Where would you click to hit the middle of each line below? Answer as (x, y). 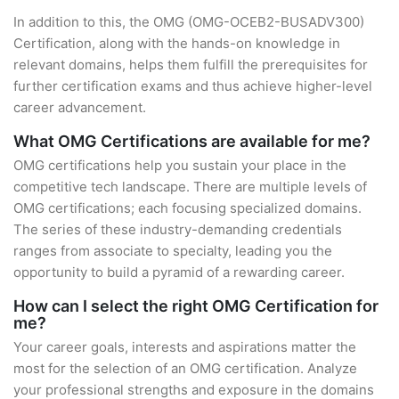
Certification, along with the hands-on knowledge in (177, 43)
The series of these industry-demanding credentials (178, 229)
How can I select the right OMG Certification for (196, 306)
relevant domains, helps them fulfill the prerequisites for (191, 65)
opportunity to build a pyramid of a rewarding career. (179, 272)
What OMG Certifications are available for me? (192, 141)
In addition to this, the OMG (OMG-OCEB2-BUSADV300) (189, 22)
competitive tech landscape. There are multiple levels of (190, 187)
